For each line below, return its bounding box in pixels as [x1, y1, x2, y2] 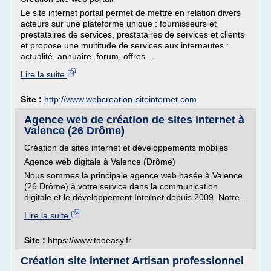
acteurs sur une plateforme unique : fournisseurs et [21, 19, 217, 28]
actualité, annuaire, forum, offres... [21, 51, 152, 61]
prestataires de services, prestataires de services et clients [21, 30, 244, 39]
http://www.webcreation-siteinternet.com [44, 94, 197, 104]
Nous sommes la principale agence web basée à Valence [24, 171, 243, 180]
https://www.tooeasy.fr [48, 235, 131, 245]
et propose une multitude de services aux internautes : [21, 41, 229, 50]
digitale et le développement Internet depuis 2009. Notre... [24, 192, 247, 202]
